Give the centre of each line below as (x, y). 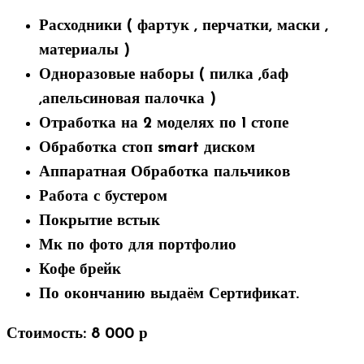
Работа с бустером (103, 197)
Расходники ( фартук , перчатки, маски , (184, 26)
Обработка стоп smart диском (147, 148)
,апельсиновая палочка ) (128, 99)
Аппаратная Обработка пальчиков (165, 172)
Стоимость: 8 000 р (77, 334)
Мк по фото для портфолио (138, 245)
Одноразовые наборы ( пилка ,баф (164, 75)
